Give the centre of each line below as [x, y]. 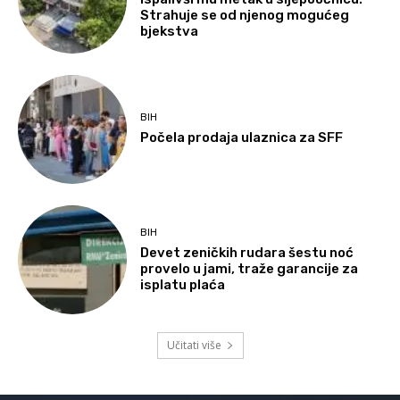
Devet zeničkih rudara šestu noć [247, 252]
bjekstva [170, 31]
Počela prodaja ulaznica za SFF [242, 138]
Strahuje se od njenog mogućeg [245, 15]
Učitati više [194, 346]
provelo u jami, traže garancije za [250, 268]
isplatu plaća [183, 284]
